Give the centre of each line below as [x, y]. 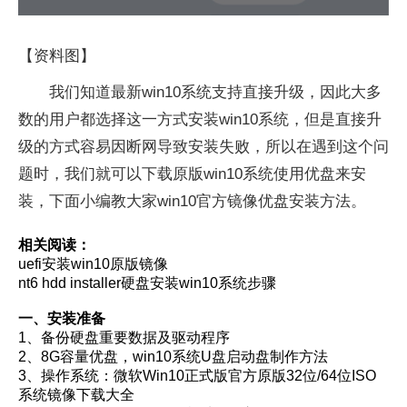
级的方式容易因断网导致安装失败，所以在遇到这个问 [203, 147]
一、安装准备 [62, 319]
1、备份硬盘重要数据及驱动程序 [124, 338]
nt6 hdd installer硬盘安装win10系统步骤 [147, 283]
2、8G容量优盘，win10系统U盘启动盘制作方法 [173, 357]
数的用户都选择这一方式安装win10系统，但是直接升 [200, 120]
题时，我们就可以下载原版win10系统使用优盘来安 [192, 174]
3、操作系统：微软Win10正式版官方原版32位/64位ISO [197, 376]
